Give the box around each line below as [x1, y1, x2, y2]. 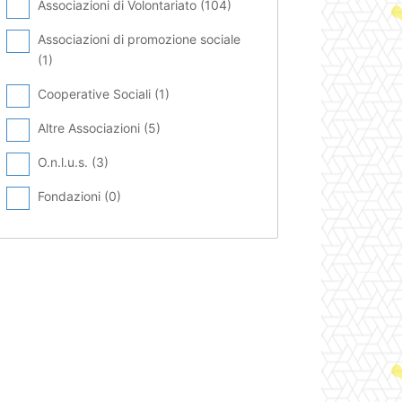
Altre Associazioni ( [38, 119, 148, 135]
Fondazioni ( [38, 188, 109, 204]
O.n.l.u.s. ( [38, 153, 96, 170]
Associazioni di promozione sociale [38, 31, 240, 47]
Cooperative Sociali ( [38, 85, 159, 101]
